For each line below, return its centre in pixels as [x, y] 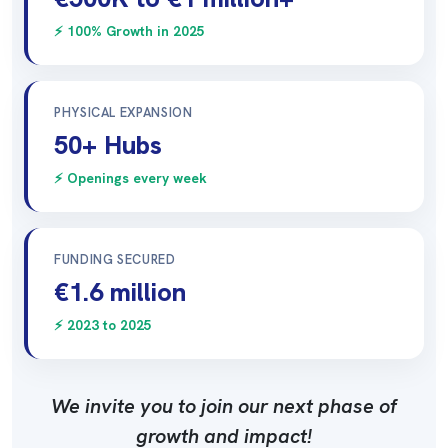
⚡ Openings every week [130, 178]
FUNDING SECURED [115, 260]
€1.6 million [120, 292]
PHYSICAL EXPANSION [123, 113]
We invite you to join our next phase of [224, 406]
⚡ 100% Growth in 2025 [129, 31]
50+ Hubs [108, 145]
